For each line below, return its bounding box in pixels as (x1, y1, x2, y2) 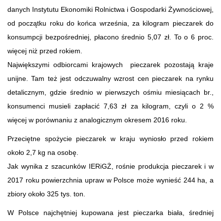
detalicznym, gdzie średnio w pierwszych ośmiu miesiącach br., (7, 88, 214, 96)
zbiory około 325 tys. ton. (7, 189, 85, 198)
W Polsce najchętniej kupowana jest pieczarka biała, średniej (7, 208, 214, 217)
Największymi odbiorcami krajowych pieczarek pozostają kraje (7, 60, 214, 69)
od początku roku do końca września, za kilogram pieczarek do (7, 19, 214, 27)
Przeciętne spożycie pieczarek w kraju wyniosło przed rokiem (7, 134, 214, 143)
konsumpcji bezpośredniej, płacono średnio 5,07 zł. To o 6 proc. (7, 33, 214, 41)
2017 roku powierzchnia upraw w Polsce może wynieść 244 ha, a (7, 176, 214, 184)
